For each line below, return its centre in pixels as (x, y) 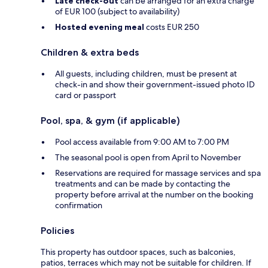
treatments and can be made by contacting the (143, 183)
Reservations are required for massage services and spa (158, 173)
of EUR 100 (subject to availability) (117, 11)
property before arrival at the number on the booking (154, 194)
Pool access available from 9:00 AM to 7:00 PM (142, 141)
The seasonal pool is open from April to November (148, 157)
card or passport (86, 95)
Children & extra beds (90, 52)
